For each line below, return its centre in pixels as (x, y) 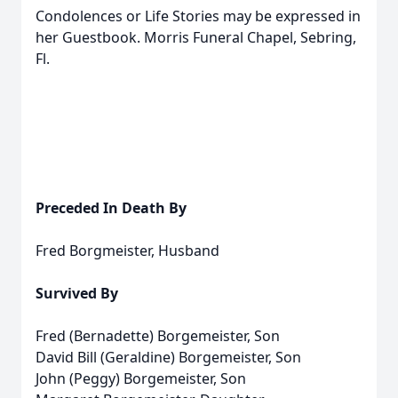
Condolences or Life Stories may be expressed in (198, 16)
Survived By (77, 293)
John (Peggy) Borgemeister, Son (141, 378)
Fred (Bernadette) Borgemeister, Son (158, 336)
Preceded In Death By (111, 208)
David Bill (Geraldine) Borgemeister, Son (168, 357)
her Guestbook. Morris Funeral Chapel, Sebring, (196, 37)
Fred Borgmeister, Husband (127, 251)
